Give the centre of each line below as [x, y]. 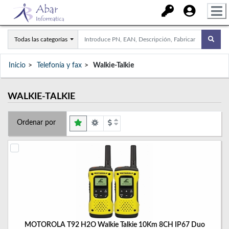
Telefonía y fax [59, 65]
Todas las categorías [41, 39]
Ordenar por [36, 123]
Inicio [17, 65]
